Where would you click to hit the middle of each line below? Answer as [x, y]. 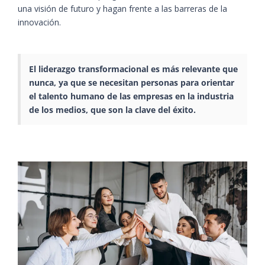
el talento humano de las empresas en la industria [131, 96]
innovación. [39, 22]
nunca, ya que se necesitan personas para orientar [132, 82]
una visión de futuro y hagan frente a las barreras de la [122, 8]
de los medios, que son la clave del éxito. [112, 109]
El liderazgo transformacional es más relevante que [133, 69]
